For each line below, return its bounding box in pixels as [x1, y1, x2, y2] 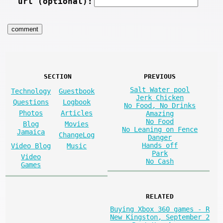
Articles [61, 109, 93, 117]
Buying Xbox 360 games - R [110, 205, 210, 214]
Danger [148, 133, 172, 141]
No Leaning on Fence [122, 125, 198, 133]
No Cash [146, 157, 174, 165]
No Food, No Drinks [124, 101, 196, 110]
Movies [65, 119, 89, 128]
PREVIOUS [144, 72, 176, 80]
